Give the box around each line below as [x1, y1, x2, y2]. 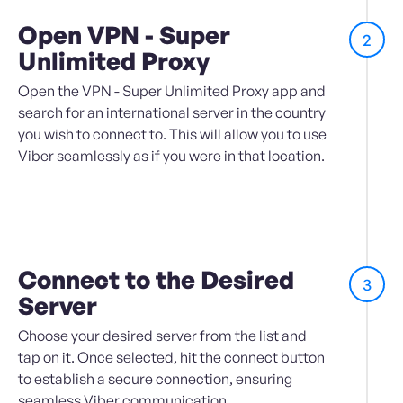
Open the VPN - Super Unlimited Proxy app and [18, 82, 326, 101]
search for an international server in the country [18, 103, 326, 122]
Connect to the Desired [18, 264, 294, 295]
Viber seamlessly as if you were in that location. [18, 147, 325, 166]
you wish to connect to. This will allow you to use [18, 125, 327, 144]
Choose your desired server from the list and [18, 327, 307, 345]
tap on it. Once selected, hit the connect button [18, 348, 325, 367]
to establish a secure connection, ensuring [18, 370, 292, 389]
